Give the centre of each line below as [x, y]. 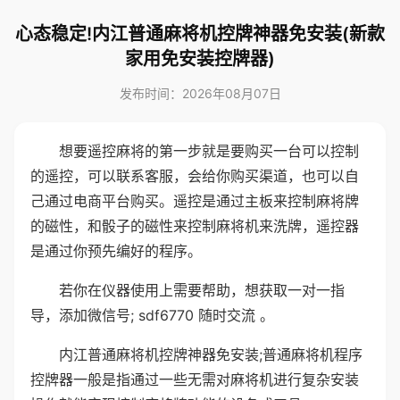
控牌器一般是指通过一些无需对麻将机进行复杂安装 [195, 379]
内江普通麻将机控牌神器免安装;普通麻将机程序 [211, 354]
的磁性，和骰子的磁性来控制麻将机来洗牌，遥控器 [195, 226]
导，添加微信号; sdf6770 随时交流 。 [152, 315]
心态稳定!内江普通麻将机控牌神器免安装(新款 [200, 34]
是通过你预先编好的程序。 [116, 251]
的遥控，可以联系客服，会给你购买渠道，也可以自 [195, 176]
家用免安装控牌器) [200, 59]
